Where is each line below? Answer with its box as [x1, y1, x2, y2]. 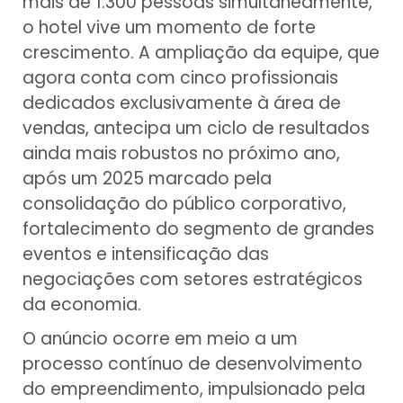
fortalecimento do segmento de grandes [22, 217, 374, 242]
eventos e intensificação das [22, 242, 269, 267]
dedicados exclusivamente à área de [22, 91, 341, 116]
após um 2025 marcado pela [22, 166, 272, 192]
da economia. [22, 292, 141, 318]
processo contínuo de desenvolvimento [22, 352, 363, 377]
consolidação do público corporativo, [22, 192, 346, 217]
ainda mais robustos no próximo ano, [22, 141, 340, 166]
